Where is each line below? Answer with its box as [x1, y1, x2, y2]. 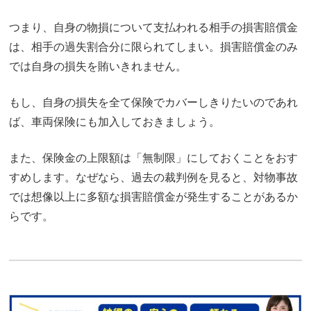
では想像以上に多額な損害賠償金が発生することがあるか [9, 190, 298, 203]
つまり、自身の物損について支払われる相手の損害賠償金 [9, 21, 298, 33]
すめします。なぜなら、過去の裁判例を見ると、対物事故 [9, 171, 298, 183]
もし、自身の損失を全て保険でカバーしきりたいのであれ [9, 96, 298, 108]
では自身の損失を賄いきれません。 [9, 60, 187, 72]
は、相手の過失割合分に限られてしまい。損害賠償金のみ [9, 40, 298, 53]
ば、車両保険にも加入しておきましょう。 [9, 115, 220, 128]
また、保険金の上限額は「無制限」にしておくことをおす [9, 151, 298, 164]
